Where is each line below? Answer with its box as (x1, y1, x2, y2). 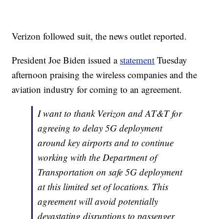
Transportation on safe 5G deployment (38, 166, 183, 178)
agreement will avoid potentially (38, 195, 158, 208)
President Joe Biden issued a (12, 54, 120, 66)
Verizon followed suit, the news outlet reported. (12, 30, 187, 43)
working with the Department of (38, 151, 157, 164)
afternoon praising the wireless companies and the (12, 68, 197, 81)
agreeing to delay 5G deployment (38, 122, 163, 134)
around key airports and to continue (38, 136, 174, 149)
